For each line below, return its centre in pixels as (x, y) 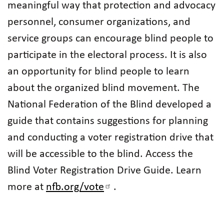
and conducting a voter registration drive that (110, 138)
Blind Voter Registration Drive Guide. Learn (104, 171)
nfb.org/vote (75, 187)
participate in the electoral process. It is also (107, 55)
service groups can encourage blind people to (110, 39)
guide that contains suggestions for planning (108, 121)
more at (27, 187)
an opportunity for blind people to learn (98, 72)
